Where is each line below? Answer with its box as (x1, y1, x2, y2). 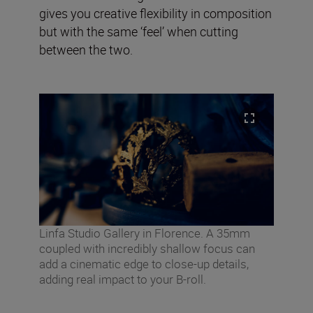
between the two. (39, 41, 133, 58)
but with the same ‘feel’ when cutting (39, 22, 238, 40)
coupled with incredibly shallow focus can (39, 240, 255, 256)
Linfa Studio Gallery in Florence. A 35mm (39, 224, 250, 241)
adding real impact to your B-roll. (39, 270, 206, 287)
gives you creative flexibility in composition (39, 4, 272, 22)
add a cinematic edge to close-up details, (39, 255, 249, 272)
